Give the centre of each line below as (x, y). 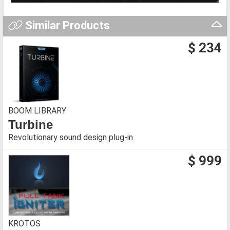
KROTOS (24, 223)
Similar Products (66, 25)
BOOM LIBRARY (37, 110)
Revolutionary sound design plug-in (71, 137)
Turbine (31, 124)
